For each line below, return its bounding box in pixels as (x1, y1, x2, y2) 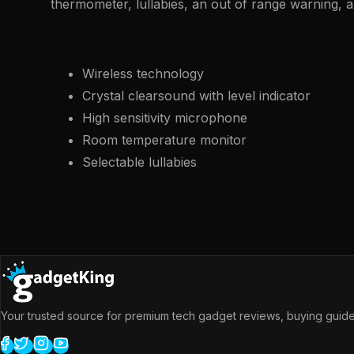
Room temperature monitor (82, 131, 247, 148)
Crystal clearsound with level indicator (82, 87, 311, 104)
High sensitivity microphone (82, 109, 247, 126)
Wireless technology (82, 65, 204, 81)
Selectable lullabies (82, 153, 197, 170)
